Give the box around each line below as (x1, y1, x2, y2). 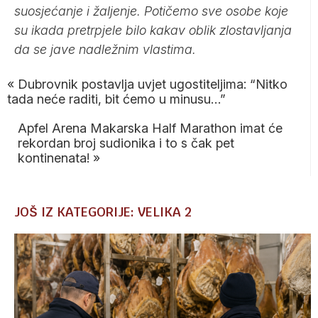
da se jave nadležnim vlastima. (14, 42, 196, 57)
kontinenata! (18, 150, 89, 166)
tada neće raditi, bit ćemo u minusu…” (7, 92, 226, 107)
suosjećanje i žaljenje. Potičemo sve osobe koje (14, 4, 288, 19)
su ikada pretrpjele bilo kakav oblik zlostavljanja (14, 23, 292, 38)
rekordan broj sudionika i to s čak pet (18, 136, 234, 151)
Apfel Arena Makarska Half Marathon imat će (18, 121, 283, 136)
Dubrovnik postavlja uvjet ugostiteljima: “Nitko (18, 77, 287, 92)
